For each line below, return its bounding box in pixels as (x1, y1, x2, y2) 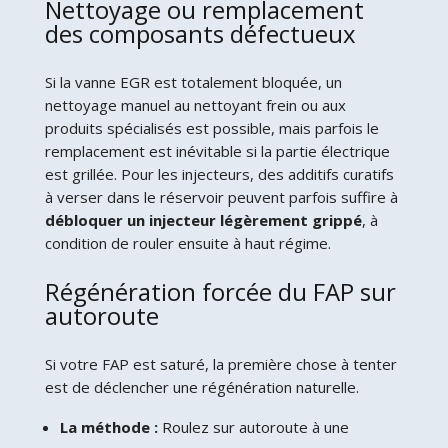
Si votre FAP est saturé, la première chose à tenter (44, 353, 397, 374)
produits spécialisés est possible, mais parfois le (44, 117, 379, 138)
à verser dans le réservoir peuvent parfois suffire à (44, 186, 398, 207)
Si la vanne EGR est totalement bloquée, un (44, 71, 342, 92)
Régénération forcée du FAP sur (44, 274, 396, 308)
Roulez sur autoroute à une (157, 416, 349, 437)
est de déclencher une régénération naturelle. (44, 376, 359, 397)
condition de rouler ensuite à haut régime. (44, 232, 331, 253)
